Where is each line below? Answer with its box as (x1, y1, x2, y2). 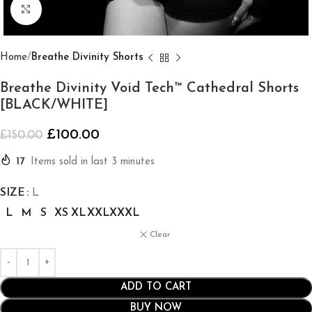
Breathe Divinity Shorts (31, 52, 143, 63)
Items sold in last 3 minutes (31, 157, 155, 167)
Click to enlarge (41, 5, 115, 15)
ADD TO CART (120, 282, 192, 292)
